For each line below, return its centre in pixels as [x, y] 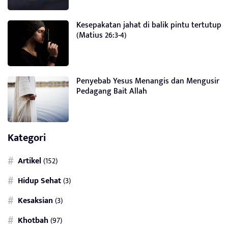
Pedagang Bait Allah [112, 91]
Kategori [27, 138]
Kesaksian [35, 201]
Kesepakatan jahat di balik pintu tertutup [149, 25]
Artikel [30, 161]
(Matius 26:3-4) [102, 35]
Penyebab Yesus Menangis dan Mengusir [148, 81]
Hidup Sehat [39, 181]
